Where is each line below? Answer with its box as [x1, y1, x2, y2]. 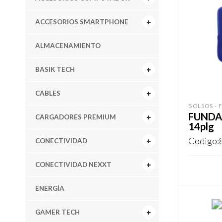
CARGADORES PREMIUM [35, 112, 116, 121]
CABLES [35, 89, 60, 97]
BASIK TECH [35, 65, 75, 73]
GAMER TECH [35, 208, 80, 216]
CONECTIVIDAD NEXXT [35, 160, 111, 168]
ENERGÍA [35, 184, 64, 192]
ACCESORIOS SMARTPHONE [35, 17, 128, 26]
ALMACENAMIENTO [35, 41, 101, 50]
